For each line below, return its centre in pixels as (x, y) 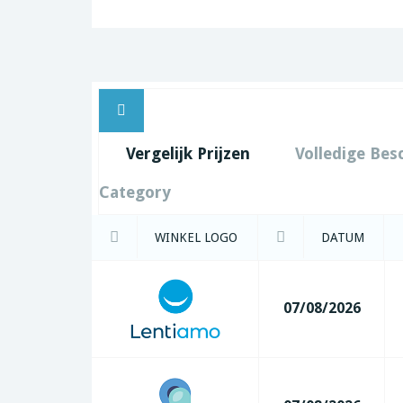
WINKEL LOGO (194, 237)
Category (135, 192)
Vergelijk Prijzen (188, 153)
